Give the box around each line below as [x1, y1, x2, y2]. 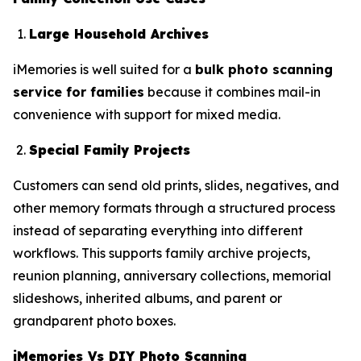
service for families [13, 83, 144, 100]
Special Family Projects [29, 141, 190, 158]
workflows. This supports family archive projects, [13, 244, 310, 261]
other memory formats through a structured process [13, 199, 335, 216]
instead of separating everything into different [13, 222, 303, 239]
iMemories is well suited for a [13, 60, 195, 77]
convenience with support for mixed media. [13, 106, 280, 122]
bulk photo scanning [195, 60, 333, 77]
